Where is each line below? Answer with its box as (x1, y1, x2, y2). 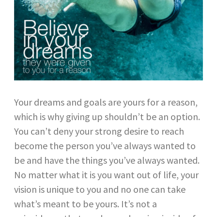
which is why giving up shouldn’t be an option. (14, 110, 200, 123)
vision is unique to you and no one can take (14, 183, 186, 195)
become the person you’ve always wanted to (14, 139, 196, 152)
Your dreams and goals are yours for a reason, (14, 95, 198, 108)
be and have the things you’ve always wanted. (14, 154, 200, 166)
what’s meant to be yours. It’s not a (14, 197, 157, 210)
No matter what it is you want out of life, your (14, 168, 199, 181)
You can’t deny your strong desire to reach (14, 124, 184, 137)
